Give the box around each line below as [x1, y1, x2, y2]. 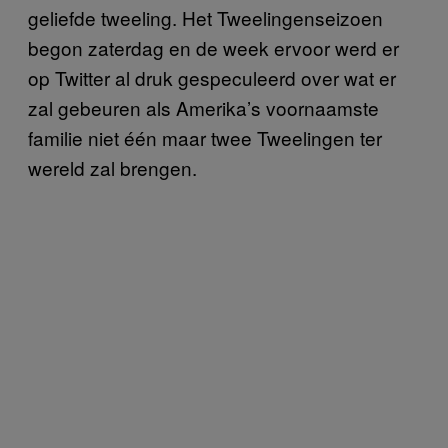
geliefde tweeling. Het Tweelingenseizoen [28, 3, 383, 31]
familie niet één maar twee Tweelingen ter [28, 123, 382, 151]
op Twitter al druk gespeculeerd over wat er [28, 63, 396, 91]
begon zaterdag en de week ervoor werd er [28, 33, 399, 61]
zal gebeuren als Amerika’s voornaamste [28, 93, 379, 121]
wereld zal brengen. [28, 153, 197, 181]
